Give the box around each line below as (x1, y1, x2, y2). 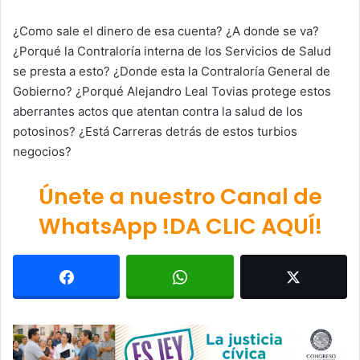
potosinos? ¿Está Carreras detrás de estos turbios (13, 124, 297, 140)
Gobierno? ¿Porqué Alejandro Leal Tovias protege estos (13, 84, 331, 100)
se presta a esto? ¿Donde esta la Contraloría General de (13, 63, 330, 80)
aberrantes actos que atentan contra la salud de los (13, 104, 303, 120)
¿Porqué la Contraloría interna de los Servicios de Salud (13, 43, 331, 59)
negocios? (13, 144, 72, 160)
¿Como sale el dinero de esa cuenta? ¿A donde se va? (13, 23, 319, 39)
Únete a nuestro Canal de (38, 182, 322, 212)
